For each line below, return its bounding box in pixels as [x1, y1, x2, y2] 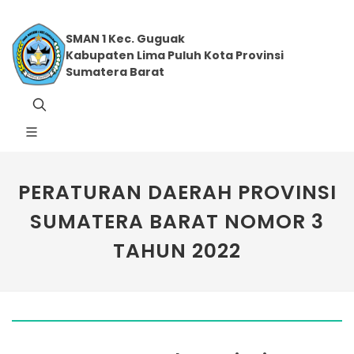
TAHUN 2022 [113, 237, 241, 265]
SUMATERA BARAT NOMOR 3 [30, 208, 324, 235]
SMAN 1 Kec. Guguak [65, 31, 185, 47]
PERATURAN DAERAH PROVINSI [17, 179, 337, 206]
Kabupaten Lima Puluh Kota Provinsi [65, 47, 284, 63]
